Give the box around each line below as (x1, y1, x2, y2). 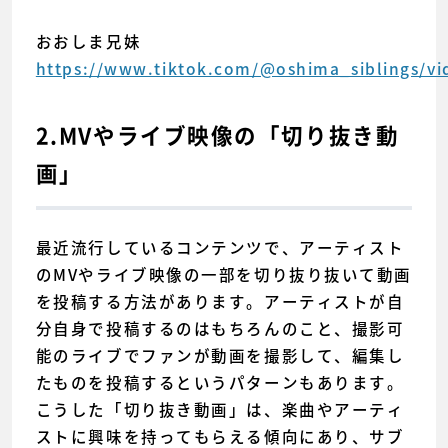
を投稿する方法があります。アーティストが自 (35, 290, 405, 314)
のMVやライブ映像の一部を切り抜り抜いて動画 (35, 263, 412, 287)
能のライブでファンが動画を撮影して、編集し (35, 344, 405, 368)
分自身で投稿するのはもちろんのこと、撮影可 (35, 317, 405, 341)
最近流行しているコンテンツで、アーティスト (35, 236, 405, 260)
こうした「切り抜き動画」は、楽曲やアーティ (35, 398, 405, 422)
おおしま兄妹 (35, 29, 142, 53)
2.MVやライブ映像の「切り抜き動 (35, 125, 400, 148)
